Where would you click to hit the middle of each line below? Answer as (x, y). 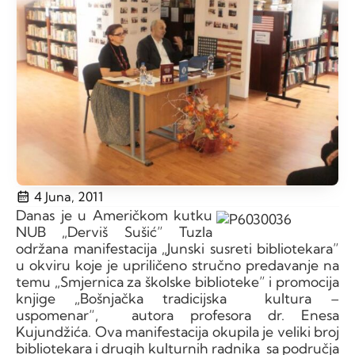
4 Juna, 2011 (69, 196)
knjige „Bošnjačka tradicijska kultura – (177, 298)
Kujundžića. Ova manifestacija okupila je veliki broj (177, 331)
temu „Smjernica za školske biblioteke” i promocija (177, 281)
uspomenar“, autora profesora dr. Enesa (177, 315)
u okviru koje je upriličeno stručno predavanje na (177, 265)
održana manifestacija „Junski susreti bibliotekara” (177, 248)
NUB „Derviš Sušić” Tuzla (114, 231)
